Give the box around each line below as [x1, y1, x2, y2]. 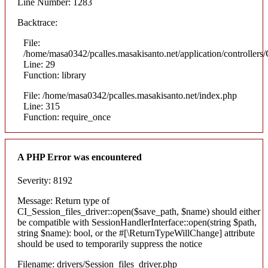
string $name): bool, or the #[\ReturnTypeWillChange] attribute [17, 228, 255, 239]
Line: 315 [23, 100, 60, 111]
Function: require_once [23, 111, 111, 122]
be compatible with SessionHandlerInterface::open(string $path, [17, 217, 257, 228]
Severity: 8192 [17, 175, 72, 186]
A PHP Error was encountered [17, 151, 142, 162]
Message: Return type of [17, 196, 109, 206]
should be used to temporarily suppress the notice [17, 239, 202, 249]
